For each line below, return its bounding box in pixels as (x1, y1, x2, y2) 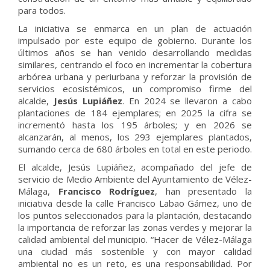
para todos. (18, 4, 66, 16)
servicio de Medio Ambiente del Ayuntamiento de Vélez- (18, 173, 252, 185)
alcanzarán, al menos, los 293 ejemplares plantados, (18, 131, 252, 143)
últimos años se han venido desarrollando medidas (18, 46, 252, 58)
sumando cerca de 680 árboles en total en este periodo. (18, 143, 252, 155)
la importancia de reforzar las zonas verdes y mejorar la (18, 221, 252, 233)
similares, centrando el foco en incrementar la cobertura (18, 58, 252, 71)
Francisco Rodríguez (58, 185, 155, 197)
